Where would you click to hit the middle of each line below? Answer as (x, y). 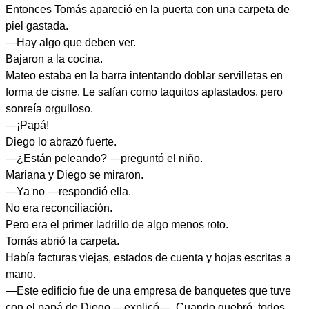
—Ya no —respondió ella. (68, 191)
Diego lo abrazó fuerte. (61, 142)
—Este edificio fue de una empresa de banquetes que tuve (148, 291)
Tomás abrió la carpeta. (62, 241)
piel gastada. (37, 26)
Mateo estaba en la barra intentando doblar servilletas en (144, 76)
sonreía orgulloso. (49, 109)
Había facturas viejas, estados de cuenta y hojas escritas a (148, 258)
